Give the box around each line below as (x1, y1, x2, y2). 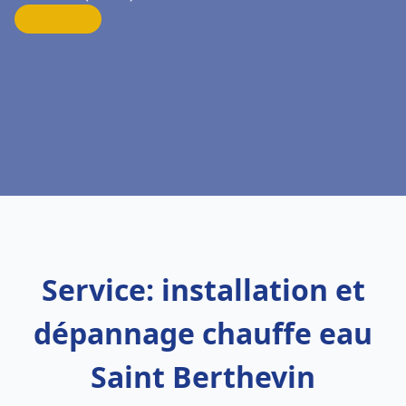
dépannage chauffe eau (34, 314, 372, 353)
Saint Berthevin (91, 357, 315, 396)
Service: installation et (41, 270, 365, 309)
